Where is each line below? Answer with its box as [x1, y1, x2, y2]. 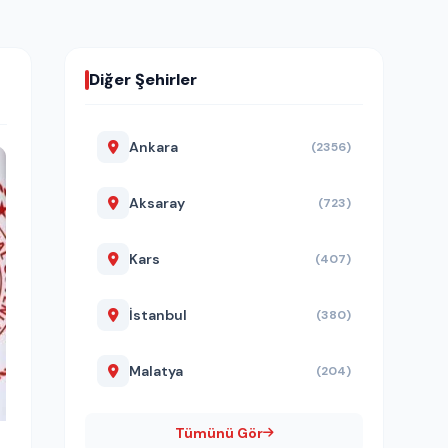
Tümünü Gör [174, 424, 263, 443]
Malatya [129, 362, 183, 381]
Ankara [129, 138, 178, 157]
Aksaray [129, 194, 185, 213]
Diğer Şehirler [89, 69, 197, 91]
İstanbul [129, 306, 187, 325]
